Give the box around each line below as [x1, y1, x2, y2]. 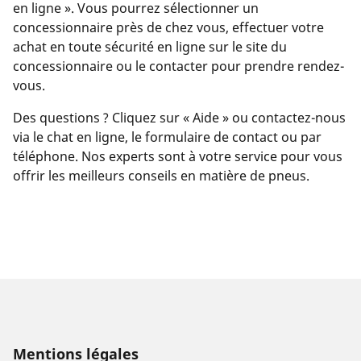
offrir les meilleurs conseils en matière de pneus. [13, 167, 309, 185]
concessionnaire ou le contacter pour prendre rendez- [13, 57, 344, 76]
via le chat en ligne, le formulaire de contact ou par [13, 128, 322, 147]
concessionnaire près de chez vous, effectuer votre [13, 19, 324, 37]
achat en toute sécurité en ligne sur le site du [13, 38, 287, 56]
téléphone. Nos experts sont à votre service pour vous [13, 147, 342, 166]
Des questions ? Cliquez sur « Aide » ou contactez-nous [13, 109, 346, 127]
